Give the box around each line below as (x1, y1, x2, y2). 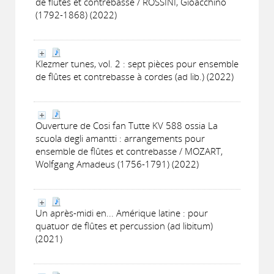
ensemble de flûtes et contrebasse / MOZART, (35, 145, 223, 157)
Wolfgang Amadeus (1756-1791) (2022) (35, 158, 199, 170)
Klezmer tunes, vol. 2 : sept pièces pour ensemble (35, 57, 239, 70)
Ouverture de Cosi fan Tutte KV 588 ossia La (35, 119, 218, 131)
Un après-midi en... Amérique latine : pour (35, 207, 208, 219)
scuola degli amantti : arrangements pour (35, 132, 205, 144)
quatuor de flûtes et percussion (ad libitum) (35, 220, 213, 232)
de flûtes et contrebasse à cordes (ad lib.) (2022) (35, 70, 234, 83)
